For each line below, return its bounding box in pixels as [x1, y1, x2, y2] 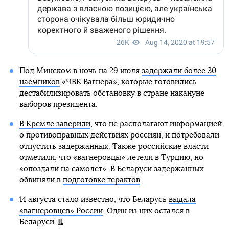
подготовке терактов [62, 176, 140, 185]
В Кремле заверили [19, 120, 90, 128]
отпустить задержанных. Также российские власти [19, 143, 209, 151]
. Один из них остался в [102, 207, 190, 215]
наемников [19, 78, 60, 86]
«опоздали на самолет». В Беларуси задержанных [19, 165, 204, 173]
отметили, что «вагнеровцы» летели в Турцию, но [19, 154, 203, 162]
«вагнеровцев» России [19, 207, 103, 215]
